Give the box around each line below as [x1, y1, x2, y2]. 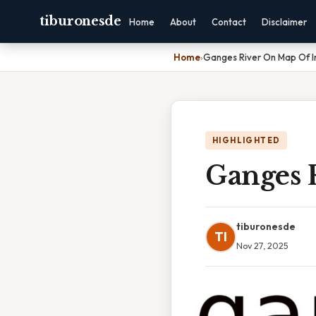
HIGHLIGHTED [212, 135, 281, 145]
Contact [211, 16, 246, 28]
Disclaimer [261, 16, 307, 28]
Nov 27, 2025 [236, 240, 288, 251]
